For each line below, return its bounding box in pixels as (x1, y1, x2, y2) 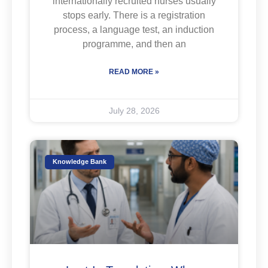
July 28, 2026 (108, 105, 160, 115)
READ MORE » (109, 67, 159, 76)
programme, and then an (82, 38, 186, 49)
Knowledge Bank (53, 158, 107, 166)
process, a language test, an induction (54, 24, 214, 35)
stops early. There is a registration (63, 10, 205, 20)
